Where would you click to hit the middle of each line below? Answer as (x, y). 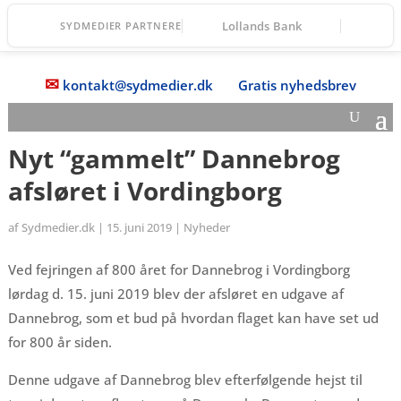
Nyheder (206, 227)
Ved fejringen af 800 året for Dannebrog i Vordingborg (179, 269)
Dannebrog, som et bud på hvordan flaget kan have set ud (193, 318)
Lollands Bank (262, 26)
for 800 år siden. (60, 342)
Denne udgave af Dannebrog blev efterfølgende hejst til (185, 380)
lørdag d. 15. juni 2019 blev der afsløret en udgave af (175, 294)
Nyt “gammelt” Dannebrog (174, 158)
